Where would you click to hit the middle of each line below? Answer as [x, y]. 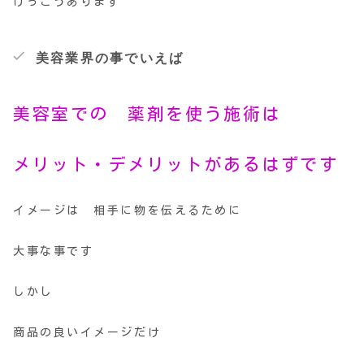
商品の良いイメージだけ [87, 333]
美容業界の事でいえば [110, 58]
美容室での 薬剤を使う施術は [147, 115]
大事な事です [54, 251]
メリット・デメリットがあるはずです [176, 165]
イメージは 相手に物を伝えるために [128, 210]
